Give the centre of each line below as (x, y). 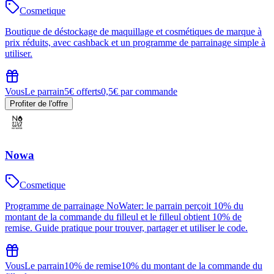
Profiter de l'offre (39, 104)
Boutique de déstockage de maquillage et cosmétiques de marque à (133, 32)
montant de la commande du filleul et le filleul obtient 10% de (123, 217)
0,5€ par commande (139, 92)
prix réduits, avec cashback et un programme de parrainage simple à (135, 43)
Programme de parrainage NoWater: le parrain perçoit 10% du (124, 206)
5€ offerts (83, 92)
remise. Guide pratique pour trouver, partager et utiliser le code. (126, 228)
